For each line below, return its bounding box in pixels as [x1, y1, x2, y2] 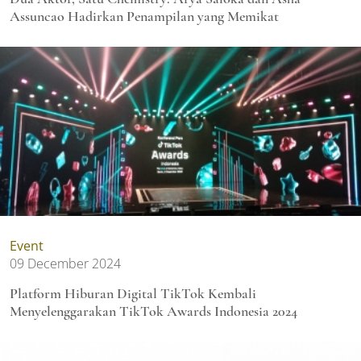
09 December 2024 [10, 254, 121, 272]
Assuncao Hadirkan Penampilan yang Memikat [10, 6, 279, 25]
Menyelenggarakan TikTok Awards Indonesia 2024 [10, 301, 297, 320]
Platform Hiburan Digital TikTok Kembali [10, 284, 256, 302]
